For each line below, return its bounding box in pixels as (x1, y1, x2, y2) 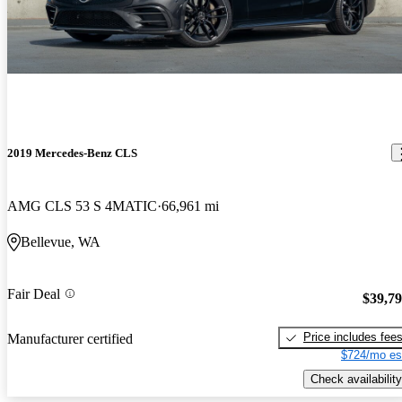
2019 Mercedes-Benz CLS (7, 145, 137, 160)
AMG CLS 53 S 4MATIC (7, 197, 157, 214)
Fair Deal (7, 285, 60, 301)
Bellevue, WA (21, 233, 100, 249)
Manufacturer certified (7, 331, 133, 347)
